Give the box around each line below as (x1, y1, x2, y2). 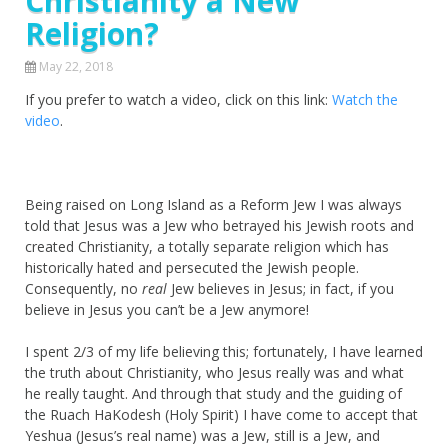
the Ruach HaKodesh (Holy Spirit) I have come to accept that (25, 404, 418, 424)
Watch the (332, 89, 398, 109)
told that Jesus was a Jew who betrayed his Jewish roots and (25, 215, 414, 235)
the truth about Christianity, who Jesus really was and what (25, 362, 404, 382)
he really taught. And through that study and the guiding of (25, 383, 402, 403)
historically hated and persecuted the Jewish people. (25, 257, 359, 277)
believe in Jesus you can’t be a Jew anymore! (25, 299, 309, 319)
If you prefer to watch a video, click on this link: (25, 89, 332, 109)
